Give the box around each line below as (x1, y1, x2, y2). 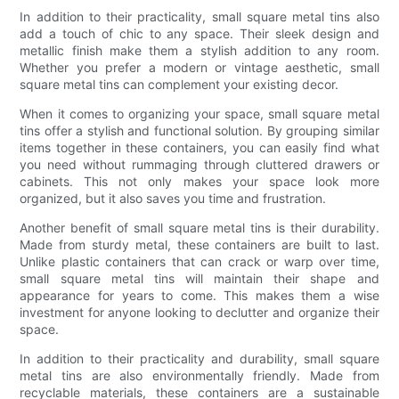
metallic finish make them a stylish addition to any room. (20, 42, 379, 58)
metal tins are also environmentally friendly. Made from (20, 367, 379, 383)
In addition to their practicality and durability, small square (20, 350, 379, 366)
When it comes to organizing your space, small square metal (20, 105, 379, 121)
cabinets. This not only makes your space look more (20, 173, 379, 189)
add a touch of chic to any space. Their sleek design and (20, 25, 379, 41)
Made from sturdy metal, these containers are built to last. (20, 236, 379, 252)
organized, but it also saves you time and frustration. (20, 190, 327, 206)
